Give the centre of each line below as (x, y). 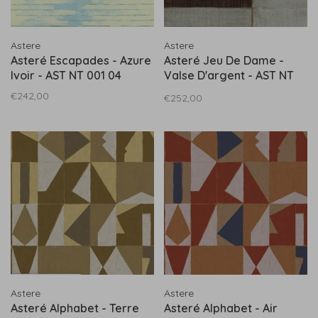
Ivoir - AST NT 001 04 (66, 75)
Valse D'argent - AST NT (229, 75)
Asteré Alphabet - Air (221, 308)
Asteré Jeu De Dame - (224, 60)
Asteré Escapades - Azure (81, 60)
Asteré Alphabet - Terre (75, 308)
